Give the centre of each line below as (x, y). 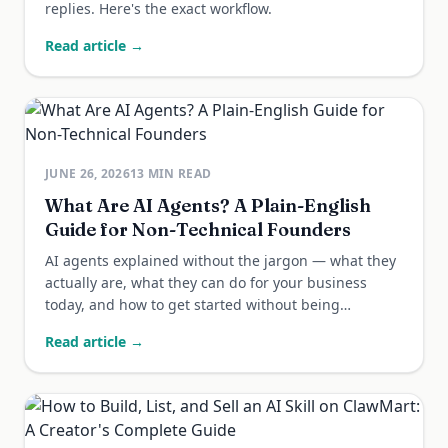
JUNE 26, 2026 (87, 173)
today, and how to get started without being (192, 304)
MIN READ (178, 173)
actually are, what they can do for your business (206, 282)
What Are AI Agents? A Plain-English (208, 205)
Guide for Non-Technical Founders (198, 229)
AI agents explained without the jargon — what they (220, 260)
